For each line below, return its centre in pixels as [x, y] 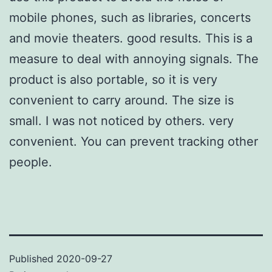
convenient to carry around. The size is [121, 100]
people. [31, 162]
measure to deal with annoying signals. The [134, 59]
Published [33, 258]
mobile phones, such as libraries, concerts [130, 17]
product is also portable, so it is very [113, 79]
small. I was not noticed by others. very [121, 121]
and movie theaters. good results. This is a [131, 38]
